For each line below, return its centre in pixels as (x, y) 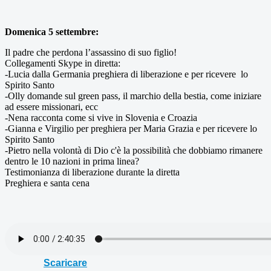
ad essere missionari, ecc (51, 106)
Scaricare (65, 263)
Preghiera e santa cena (47, 183)
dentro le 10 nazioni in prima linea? (72, 161)
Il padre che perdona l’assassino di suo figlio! (92, 52)
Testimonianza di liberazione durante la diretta (92, 172)
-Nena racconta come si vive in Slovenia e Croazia (101, 117)
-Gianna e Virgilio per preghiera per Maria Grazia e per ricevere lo (131, 128)
